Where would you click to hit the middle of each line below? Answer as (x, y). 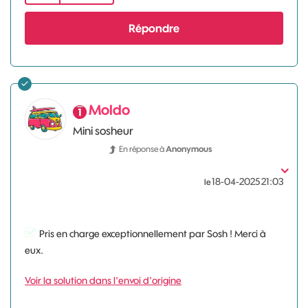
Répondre (154, 28)
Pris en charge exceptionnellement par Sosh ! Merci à (153, 234)
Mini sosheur (103, 131)
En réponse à (142, 149)
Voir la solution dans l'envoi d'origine (103, 280)
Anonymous (189, 149)
